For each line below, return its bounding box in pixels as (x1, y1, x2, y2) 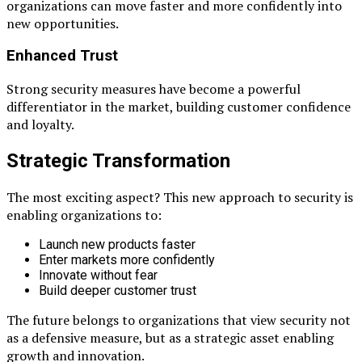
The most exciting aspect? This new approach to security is (6, 187, 353, 206)
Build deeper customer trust (39, 282, 196, 298)
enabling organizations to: (6, 205, 162, 224)
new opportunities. (6, 14, 119, 32)
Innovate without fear (39, 267, 158, 283)
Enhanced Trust (6, 47, 118, 65)
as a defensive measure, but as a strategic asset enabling (6, 328, 334, 347)
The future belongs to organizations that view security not (6, 310, 351, 329)
